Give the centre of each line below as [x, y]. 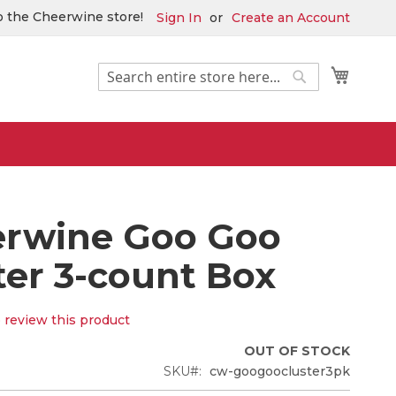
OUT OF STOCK [297, 350]
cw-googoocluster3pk [280, 371]
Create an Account [291, 18]
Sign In [179, 18]
